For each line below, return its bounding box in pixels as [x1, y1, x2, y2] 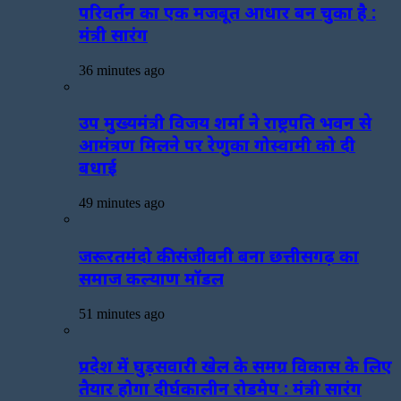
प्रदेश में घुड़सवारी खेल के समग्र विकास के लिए [79, 354, 392, 378]
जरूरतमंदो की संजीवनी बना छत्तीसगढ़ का [79, 243, 359, 267]
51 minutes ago [79, 305, 165, 321]
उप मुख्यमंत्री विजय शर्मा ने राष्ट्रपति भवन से [79, 111, 371, 134]
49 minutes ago [79, 195, 165, 211]
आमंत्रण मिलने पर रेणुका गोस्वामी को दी [79, 133, 355, 157]
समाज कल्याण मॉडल [79, 266, 224, 289]
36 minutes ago [79, 62, 165, 78]
